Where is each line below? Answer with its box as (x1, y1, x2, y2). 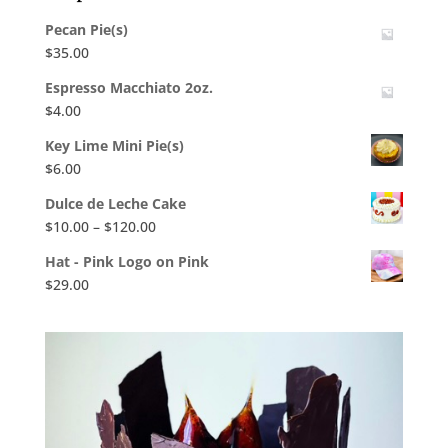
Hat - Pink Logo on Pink (44, 252, 209, 272)
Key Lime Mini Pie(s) (44, 136, 184, 156)
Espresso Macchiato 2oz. (44, 78, 213, 98)
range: (154, 239, 198, 259)
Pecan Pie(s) (44, 20, 128, 40)
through (154, 285, 209, 305)
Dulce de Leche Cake (44, 194, 186, 214)
